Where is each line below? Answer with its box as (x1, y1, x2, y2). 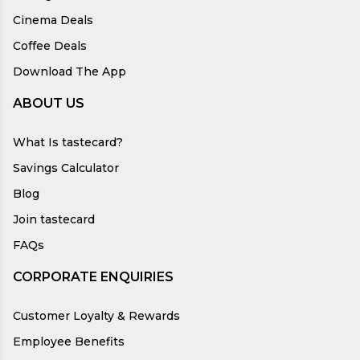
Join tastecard (13, 211, 95, 227)
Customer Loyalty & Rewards (13, 308, 180, 323)
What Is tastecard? (13, 134, 123, 149)
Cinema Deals (13, 12, 93, 27)
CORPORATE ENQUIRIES (13, 268, 174, 284)
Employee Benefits (13, 333, 125, 349)
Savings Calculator (13, 160, 119, 175)
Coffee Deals (13, 38, 87, 53)
